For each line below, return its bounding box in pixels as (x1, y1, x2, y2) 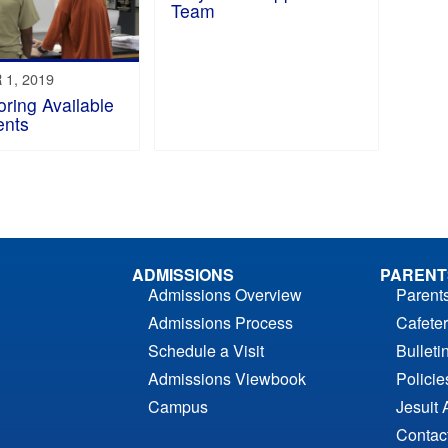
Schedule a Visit (148, 338, 265, 362)
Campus (148, 394, 209, 418)
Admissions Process (148, 310, 294, 334)
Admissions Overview (148, 282, 303, 306)
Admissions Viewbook (148, 366, 307, 390)
